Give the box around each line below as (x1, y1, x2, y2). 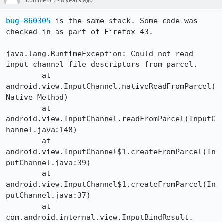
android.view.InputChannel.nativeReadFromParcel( (6, 82, 216, 91)
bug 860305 (6, 16, 51, 25)
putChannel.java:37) (6, 191, 91, 200)
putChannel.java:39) (6, 158, 91, 167)
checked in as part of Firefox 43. (6, 27, 158, 36)
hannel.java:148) (6, 125, 77, 134)
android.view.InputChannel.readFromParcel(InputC (6, 114, 216, 123)
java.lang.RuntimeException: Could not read (6, 49, 193, 58)
